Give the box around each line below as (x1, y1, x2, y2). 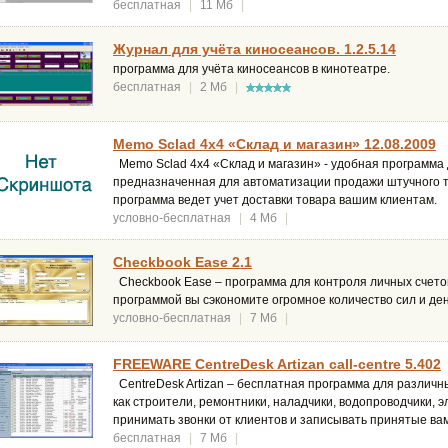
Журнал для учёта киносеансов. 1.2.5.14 (113, 41, 396, 58)
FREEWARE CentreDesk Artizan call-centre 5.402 (113, 356, 441, 373)
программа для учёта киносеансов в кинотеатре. (113, 62, 390, 77)
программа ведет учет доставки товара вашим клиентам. (113, 193, 437, 208)
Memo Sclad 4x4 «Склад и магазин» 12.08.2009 (113, 136, 436, 153)
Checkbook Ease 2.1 (113, 254, 252, 271)
